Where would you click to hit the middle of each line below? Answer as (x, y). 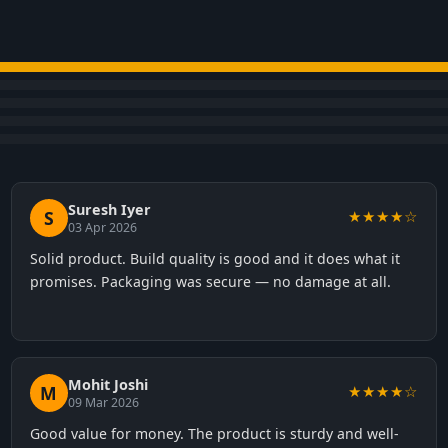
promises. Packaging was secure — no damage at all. (210, 281)
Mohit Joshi (107, 384)
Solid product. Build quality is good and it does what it (214, 258)
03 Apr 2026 (102, 227)
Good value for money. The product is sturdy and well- (214, 433)
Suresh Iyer (109, 209)
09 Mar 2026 (103, 402)
